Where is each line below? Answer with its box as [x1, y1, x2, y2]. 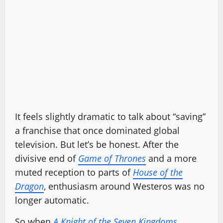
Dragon [15, 180, 44, 192]
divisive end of [15, 152, 78, 164]
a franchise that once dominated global [15, 124, 180, 136]
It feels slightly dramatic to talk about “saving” [15, 111, 206, 122]
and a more [146, 152, 197, 164]
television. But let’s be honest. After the [15, 138, 179, 150]
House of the [133, 166, 183, 178]
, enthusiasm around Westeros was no [44, 180, 205, 192]
